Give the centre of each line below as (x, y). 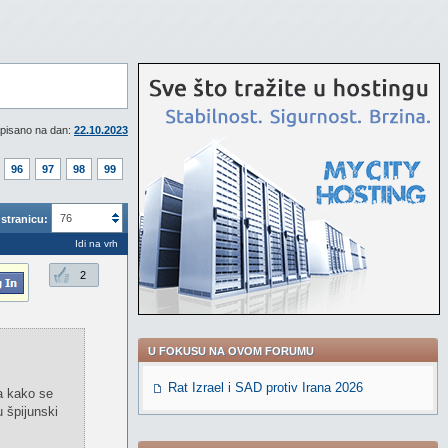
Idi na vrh (96, 243)
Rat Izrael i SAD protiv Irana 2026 (265, 387)
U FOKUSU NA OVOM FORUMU (231, 351)
